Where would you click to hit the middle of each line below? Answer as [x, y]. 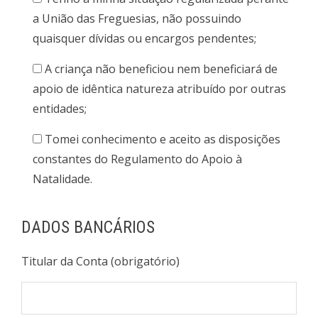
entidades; [60, 109]
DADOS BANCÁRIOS [88, 227]
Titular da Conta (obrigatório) [100, 261]
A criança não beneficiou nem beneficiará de [161, 69]
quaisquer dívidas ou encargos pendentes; [144, 38]
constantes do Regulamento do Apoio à [137, 159]
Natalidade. [62, 179]
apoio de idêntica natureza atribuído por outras [159, 89]
